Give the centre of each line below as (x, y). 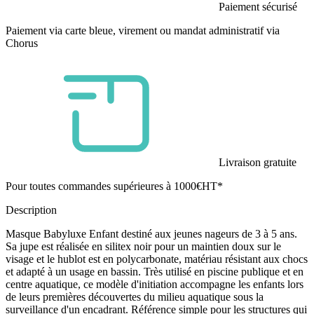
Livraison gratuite (258, 163)
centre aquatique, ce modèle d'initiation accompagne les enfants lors (155, 285)
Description (31, 210)
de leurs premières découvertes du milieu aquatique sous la (135, 297)
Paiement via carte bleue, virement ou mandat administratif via (143, 31)
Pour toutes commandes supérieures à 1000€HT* (114, 186)
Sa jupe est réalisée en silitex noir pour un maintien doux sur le (143, 247)
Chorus (22, 43)
